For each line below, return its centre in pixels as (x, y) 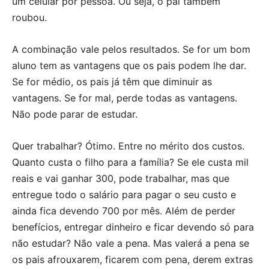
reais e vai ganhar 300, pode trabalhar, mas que (121, 179)
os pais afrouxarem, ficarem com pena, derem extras (132, 260)
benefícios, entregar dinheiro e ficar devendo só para (133, 227)
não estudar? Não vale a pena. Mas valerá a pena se (131, 243)
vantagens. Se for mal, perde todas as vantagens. (125, 98)
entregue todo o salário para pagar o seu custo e (124, 195)
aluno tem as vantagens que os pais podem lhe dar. (129, 66)
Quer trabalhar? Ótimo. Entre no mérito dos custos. (128, 146)
